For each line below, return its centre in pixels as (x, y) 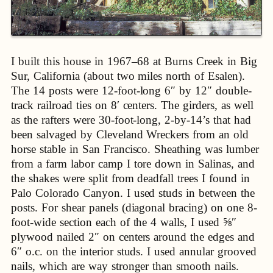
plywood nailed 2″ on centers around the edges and (133, 236)
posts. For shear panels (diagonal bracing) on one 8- (134, 207)
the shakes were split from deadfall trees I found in (131, 178)
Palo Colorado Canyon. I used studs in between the (133, 193)
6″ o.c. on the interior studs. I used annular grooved (134, 251)
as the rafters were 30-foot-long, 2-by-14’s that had (131, 119)
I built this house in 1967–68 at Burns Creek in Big (134, 61)
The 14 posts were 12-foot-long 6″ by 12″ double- (132, 90)
